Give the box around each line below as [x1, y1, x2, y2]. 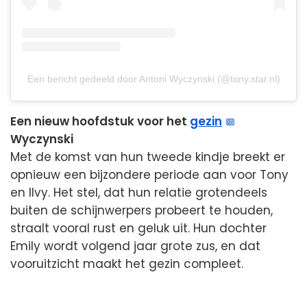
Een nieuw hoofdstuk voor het [10, 112, 190, 130]
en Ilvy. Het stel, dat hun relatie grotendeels [10, 184, 267, 201]
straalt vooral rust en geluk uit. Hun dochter [10, 219, 267, 236]
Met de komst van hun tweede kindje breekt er [10, 148, 285, 165]
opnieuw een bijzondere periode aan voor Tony [10, 166, 288, 183]
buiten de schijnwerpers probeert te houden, [10, 201, 273, 219]
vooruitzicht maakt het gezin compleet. [10, 255, 243, 272]
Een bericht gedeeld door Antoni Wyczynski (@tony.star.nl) [27, 73, 280, 84]
